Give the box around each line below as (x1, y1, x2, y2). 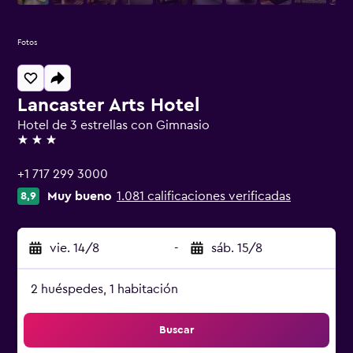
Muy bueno (47, 190, 112, 203)
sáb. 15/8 (211, 242, 262, 255)
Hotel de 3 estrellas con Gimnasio (17, 119, 210, 132)
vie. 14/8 (50, 242, 99, 255)
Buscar (159, 325, 194, 336)
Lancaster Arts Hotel (17, 96, 199, 115)
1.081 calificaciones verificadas (117, 190, 291, 203)
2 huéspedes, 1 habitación (31, 283, 178, 295)
